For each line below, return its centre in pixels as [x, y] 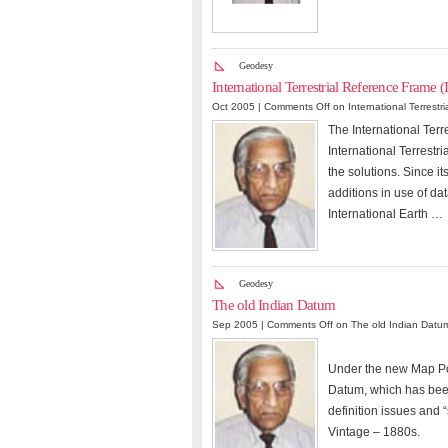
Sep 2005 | [239, 325]
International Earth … [385, 213]
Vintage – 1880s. [374, 432]
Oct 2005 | [238, 106]
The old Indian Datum [274, 305]
